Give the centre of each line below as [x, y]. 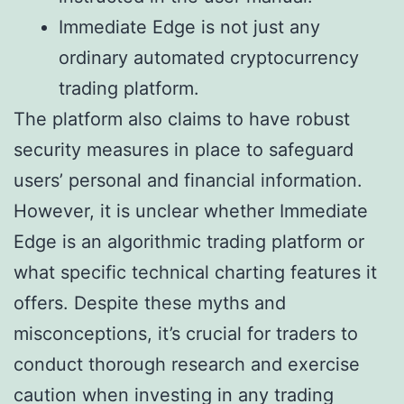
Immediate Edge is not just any [189, 28]
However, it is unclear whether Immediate [191, 211]
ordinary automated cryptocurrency [209, 58]
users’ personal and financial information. [188, 181]
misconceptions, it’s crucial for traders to [186, 334]
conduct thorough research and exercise [187, 365]
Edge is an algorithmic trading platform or [189, 242]
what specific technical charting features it [195, 273]
